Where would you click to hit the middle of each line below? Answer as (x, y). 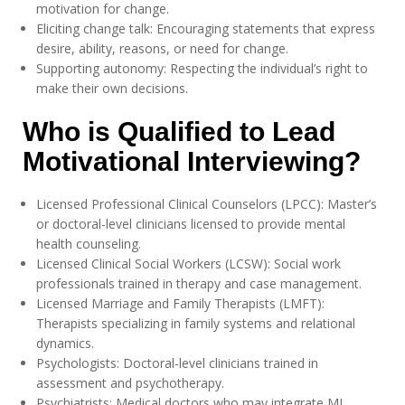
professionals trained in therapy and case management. (199, 283)
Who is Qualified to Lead (179, 132)
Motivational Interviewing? (192, 161)
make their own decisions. (112, 88)
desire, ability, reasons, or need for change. (162, 48)
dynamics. (65, 343)
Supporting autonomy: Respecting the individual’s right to (202, 68)
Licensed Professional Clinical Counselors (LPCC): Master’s (207, 204)
